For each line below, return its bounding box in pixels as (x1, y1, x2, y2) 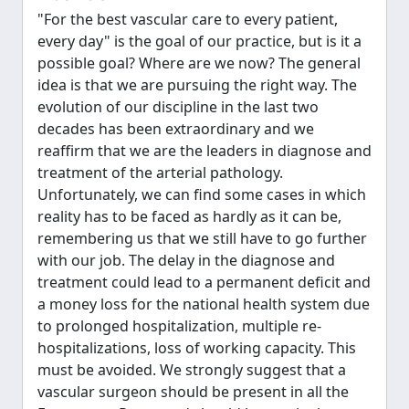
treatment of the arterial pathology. (37, 163, 283, 183)
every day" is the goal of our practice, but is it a (37, 31, 362, 51)
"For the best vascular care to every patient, (37, 9, 338, 29)
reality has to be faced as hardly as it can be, (37, 206, 341, 226)
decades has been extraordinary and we (37, 119, 314, 139)
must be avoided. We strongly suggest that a (37, 360, 346, 380)
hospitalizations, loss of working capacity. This (37, 338, 356, 358)
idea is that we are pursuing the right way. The (37, 75, 357, 95)
